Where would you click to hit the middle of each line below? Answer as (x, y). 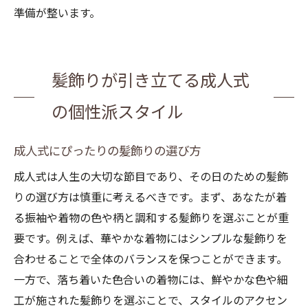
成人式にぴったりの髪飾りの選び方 (107, 151)
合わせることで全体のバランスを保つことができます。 (151, 260)
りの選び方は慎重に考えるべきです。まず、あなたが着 (150, 198)
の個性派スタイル (118, 113)
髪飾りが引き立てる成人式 (151, 81)
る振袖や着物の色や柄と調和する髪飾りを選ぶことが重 (151, 218)
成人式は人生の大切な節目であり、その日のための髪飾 (151, 177)
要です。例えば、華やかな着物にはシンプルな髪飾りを (151, 239)
